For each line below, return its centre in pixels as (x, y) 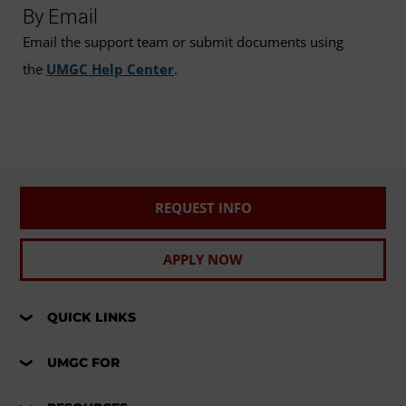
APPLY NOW (203, 260)
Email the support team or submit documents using (183, 42)
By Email (60, 17)
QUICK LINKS (92, 318)
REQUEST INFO (203, 208)
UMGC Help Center (110, 69)
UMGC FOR (84, 363)
